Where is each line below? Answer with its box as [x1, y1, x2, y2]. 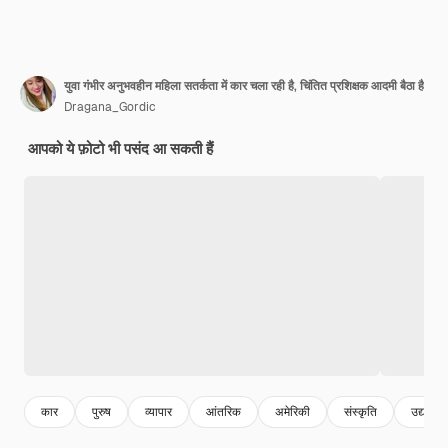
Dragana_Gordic [64, 99, 156, 116]
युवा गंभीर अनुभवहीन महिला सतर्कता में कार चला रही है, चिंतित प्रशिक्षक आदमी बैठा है [64, 78, 424, 95]
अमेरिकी [275, 403, 310, 420]
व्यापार [145, 403, 172, 420]
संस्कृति [344, 403, 377, 420]
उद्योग [411, 403, 435, 420]
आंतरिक [206, 403, 241, 420]
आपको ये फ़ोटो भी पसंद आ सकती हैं [28, 139, 213, 159]
